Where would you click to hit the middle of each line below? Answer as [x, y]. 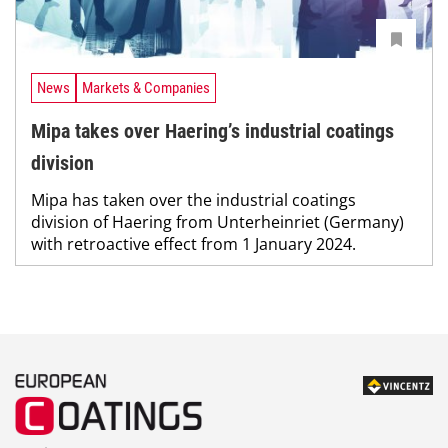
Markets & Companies [146, 88]
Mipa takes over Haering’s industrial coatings [212, 130]
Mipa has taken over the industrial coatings [193, 199]
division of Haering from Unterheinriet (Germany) [217, 221]
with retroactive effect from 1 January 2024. [193, 243]
